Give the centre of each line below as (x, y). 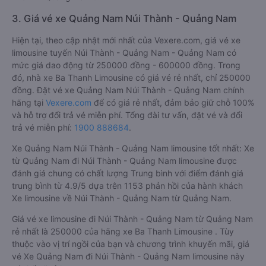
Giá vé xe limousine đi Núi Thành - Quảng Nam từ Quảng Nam (132, 219)
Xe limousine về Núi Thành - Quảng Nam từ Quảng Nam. (122, 198)
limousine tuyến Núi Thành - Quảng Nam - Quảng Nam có (124, 53)
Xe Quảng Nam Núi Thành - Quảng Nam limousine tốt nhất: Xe (133, 148)
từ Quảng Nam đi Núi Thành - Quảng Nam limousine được (124, 161)
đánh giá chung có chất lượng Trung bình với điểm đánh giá (128, 173)
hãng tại (29, 102)
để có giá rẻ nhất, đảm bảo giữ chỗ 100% (173, 102)
